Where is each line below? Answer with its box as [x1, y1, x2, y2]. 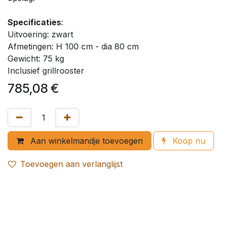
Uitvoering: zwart [8, 29, 73, 39]
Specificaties [8, 17, 61, 27]
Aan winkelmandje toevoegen [28, 136, 143, 146]
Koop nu [170, 136, 205, 146]
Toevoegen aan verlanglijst [20, 159, 123, 169]
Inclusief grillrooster [8, 66, 84, 76]
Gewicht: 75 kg [8, 53, 64, 64]
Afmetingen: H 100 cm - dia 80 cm [8, 41, 139, 51]
